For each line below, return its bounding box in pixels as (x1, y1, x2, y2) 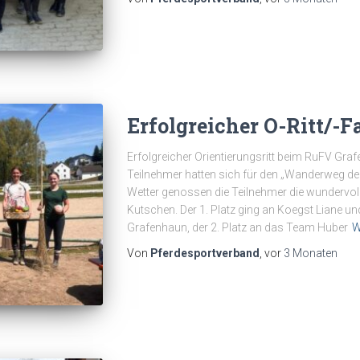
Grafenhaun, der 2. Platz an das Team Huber (126, 221, 348, 235)
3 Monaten (283, 247, 337, 260)
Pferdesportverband (149, 247, 260, 260)
